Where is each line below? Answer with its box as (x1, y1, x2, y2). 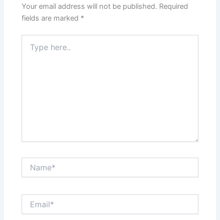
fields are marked (22, 13, 81, 23)
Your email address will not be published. (22, 1, 158, 11)
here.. (21, 44, 40, 53)
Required (159, 1, 189, 11)
